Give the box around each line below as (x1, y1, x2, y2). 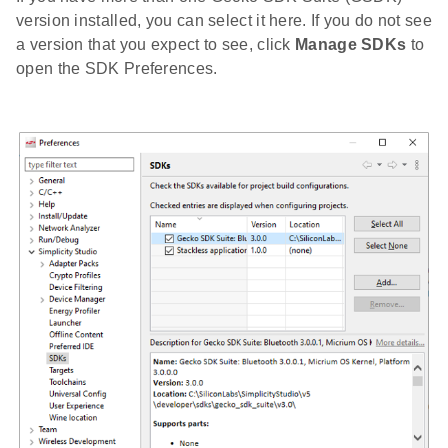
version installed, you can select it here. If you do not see (16, 11, 432, 29)
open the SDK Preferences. (16, 59, 218, 77)
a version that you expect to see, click (16, 35, 296, 53)
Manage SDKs (295, 35, 407, 53)
